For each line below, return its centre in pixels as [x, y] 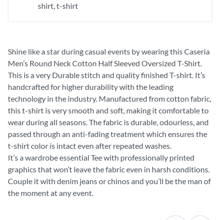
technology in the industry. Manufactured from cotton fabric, [110, 98]
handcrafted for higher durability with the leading [91, 86]
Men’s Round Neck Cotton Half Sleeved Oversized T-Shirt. [105, 63]
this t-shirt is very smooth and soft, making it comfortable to [108, 110]
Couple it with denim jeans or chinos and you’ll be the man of [109, 181]
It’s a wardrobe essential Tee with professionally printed [101, 157]
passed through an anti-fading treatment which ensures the [108, 134]
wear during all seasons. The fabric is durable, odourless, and [108, 122]
